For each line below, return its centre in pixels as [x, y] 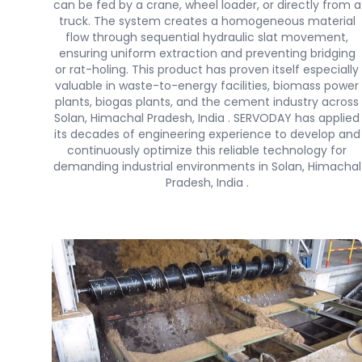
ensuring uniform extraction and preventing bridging [207, 53]
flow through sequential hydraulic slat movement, [207, 37]
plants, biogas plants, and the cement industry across [207, 102]
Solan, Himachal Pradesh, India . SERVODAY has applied [207, 118]
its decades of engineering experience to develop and [207, 134]
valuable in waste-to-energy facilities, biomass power [207, 86]
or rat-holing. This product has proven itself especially [207, 69]
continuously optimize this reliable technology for [207, 150]
